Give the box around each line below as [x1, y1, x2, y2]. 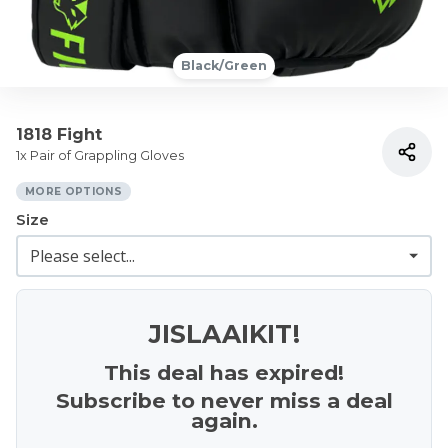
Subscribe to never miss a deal [55, 388, 393, 413]
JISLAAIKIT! [148, 319, 300, 349]
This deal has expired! [104, 360, 344, 385]
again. [190, 408, 258, 433]
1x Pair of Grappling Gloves [16, 148, 184, 163]
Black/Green [181, 58, 267, 73]
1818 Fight [16, 125, 102, 144]
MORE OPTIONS [25, 185, 122, 198]
